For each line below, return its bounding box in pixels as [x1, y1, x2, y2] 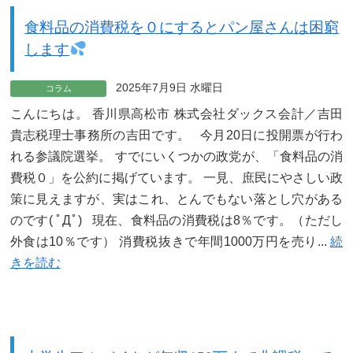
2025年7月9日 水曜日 [115, 81, 223, 94]
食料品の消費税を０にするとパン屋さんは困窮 [24, 19, 340, 36]
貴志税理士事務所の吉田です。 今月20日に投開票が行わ [9, 128, 344, 142]
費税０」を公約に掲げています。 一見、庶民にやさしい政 [9, 170, 344, 184]
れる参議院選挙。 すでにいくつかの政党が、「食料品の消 [9, 149, 344, 163]
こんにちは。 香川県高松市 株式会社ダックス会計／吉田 [9, 106, 344, 121]
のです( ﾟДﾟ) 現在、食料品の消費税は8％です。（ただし [9, 213, 344, 227]
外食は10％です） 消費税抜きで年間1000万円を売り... [9, 234, 331, 248]
